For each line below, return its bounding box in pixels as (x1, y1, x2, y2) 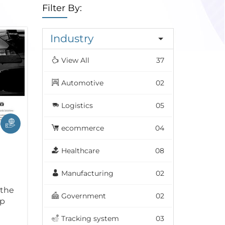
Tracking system (61, 214, 119, 223)
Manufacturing (61, 169, 114, 178)
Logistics (61, 101, 93, 110)
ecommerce (61, 124, 104, 133)
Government (61, 191, 106, 201)
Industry (50, 32, 93, 45)
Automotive (61, 78, 103, 88)
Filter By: (42, 3, 82, 14)
